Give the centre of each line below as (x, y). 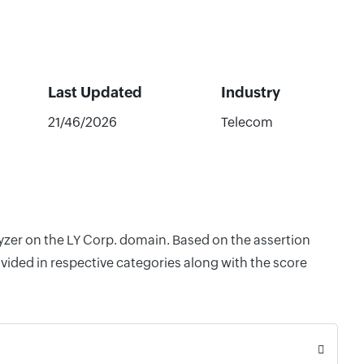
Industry (250, 92)
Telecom (247, 122)
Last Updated (95, 92)
